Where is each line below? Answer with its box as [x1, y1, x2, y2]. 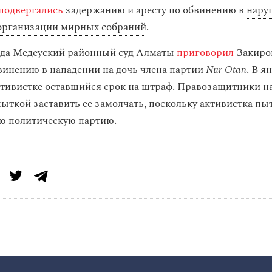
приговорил [177, 45, 234, 61]
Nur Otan [206, 62, 246, 78]
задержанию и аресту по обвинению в [63, 2, 246, 18]
